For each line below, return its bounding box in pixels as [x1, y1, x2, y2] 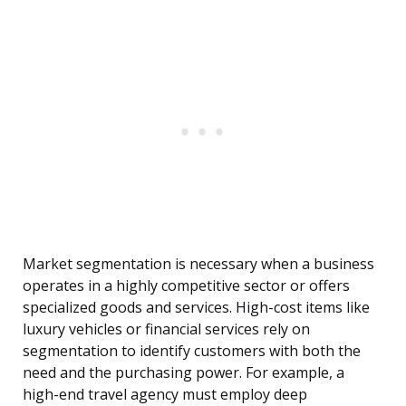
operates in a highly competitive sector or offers [23, 275, 350, 296]
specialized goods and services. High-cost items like [23, 297, 370, 318]
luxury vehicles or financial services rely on [23, 319, 310, 340]
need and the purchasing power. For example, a [23, 362, 344, 383]
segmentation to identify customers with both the [23, 341, 361, 362]
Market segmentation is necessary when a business [23, 254, 374, 275]
